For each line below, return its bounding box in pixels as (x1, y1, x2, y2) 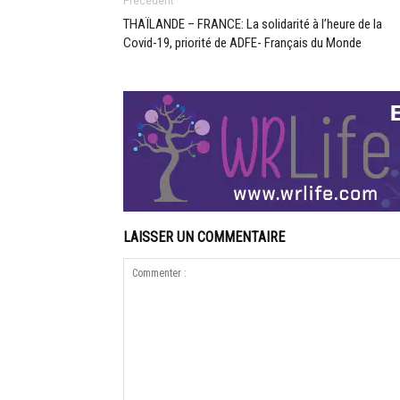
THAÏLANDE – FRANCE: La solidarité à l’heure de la (123, 16, 382, 33)
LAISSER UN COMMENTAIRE (123, 229, 285, 246)
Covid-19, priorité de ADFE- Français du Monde (123, 35, 362, 52)
